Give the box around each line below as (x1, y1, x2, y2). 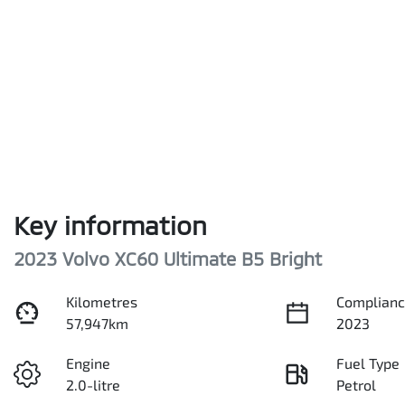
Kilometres (66, 293, 138, 311)
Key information (14, 210, 207, 241)
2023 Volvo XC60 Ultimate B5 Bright (14, 248, 322, 270)
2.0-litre (66, 376, 121, 394)
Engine (66, 354, 111, 372)
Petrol (336, 376, 377, 394)
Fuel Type (336, 354, 400, 372)
